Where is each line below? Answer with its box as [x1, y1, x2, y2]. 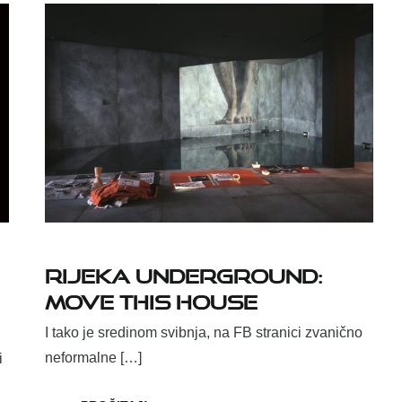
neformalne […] [45, 350, 142, 366]
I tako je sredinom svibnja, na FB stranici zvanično [45, 325, 363, 341]
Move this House [45, 283, 258, 315]
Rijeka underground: [45, 257, 323, 289]
